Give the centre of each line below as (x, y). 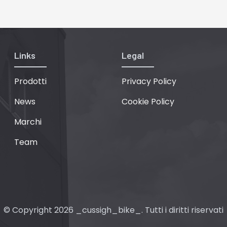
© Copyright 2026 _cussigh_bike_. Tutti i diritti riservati (113, 210)
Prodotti (30, 81)
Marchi (28, 122)
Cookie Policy (148, 101)
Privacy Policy (149, 81)
